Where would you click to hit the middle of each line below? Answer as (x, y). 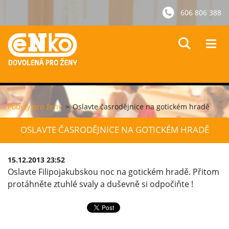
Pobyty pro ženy (35, 107)
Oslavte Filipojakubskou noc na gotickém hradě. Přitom (113, 172)
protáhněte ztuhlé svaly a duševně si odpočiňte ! (100, 184)
